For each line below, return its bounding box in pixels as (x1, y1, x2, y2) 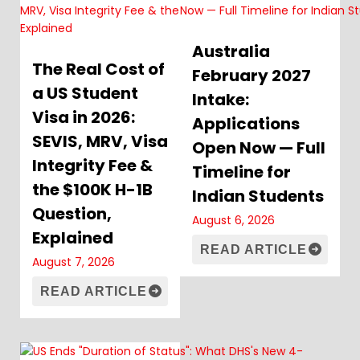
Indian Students (192, 185, 324, 207)
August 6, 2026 (192, 212, 275, 228)
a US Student (32, 82, 138, 104)
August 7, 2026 (32, 254, 115, 270)
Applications (192, 112, 300, 135)
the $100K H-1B (32, 178, 153, 201)
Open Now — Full (192, 137, 325, 159)
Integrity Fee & (32, 154, 153, 177)
